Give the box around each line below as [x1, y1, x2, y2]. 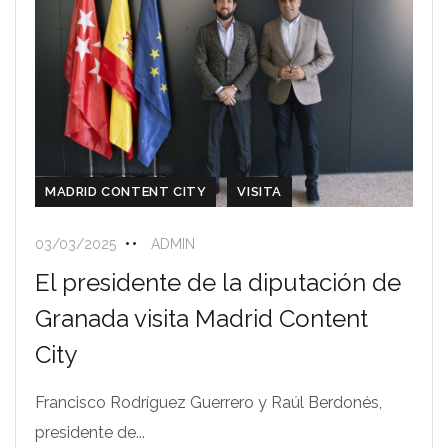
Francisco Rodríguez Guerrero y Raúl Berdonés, [35, 392, 382, 412]
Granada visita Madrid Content [35, 303, 368, 333]
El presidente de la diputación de [35, 267, 401, 297]
